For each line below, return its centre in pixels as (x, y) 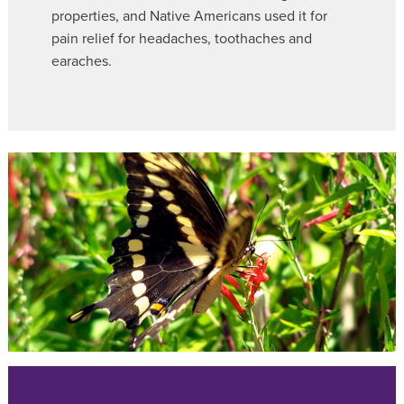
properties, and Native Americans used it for (189, 16)
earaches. (82, 61)
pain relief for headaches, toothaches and (182, 38)
